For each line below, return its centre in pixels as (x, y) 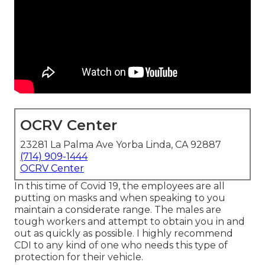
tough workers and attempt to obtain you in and (130, 222)
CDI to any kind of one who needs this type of (121, 245)
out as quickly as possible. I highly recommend (124, 234)
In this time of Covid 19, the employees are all (119, 186)
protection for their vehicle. (79, 257)
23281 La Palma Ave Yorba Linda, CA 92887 (121, 145)
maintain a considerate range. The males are (118, 210)
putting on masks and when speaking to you (120, 198)
